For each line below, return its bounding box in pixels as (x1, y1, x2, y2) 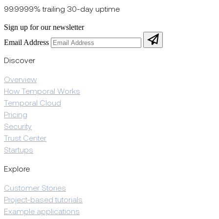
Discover (4, 57, 35, 65)
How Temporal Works (4, 88, 80, 96)
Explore (4, 165, 30, 174)
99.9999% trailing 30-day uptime (4, 5, 120, 14)
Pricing (4, 111, 27, 119)
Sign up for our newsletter (4, 22, 84, 31)
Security (4, 123, 32, 131)
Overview (4, 76, 37, 84)
